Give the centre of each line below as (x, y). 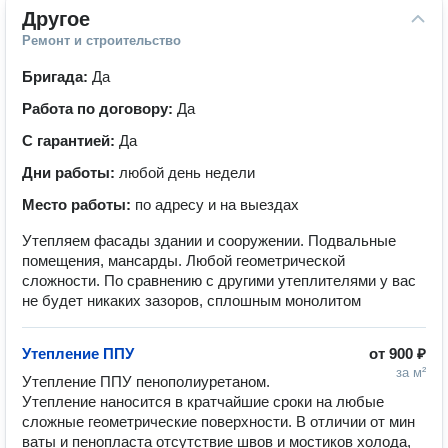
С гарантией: (70, 140)
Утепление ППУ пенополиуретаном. (146, 381)
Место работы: (78, 204)
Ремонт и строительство (101, 40)
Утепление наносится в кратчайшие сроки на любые (203, 401)
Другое (56, 19)
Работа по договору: (99, 108)
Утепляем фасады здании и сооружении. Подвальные (209, 240)
